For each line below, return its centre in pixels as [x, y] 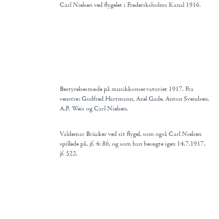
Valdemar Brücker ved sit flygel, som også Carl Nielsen [131, 134]
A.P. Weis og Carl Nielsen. [94, 109]
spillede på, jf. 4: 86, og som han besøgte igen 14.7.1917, [132, 144]
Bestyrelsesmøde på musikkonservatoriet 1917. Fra [127, 89]
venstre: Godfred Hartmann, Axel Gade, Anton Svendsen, [134, 99]
